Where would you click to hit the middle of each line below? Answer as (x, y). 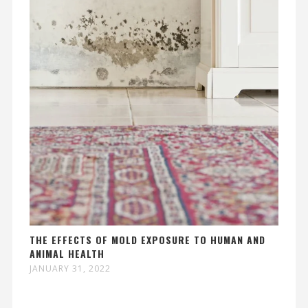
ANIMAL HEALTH (67, 253)
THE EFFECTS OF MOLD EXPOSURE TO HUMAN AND (147, 239)
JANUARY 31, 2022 (70, 268)
